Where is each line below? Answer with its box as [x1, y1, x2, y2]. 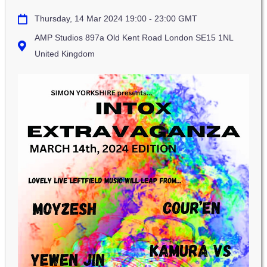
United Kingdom [34, 49, 95, 58]
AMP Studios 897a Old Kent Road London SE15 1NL [34, 33, 233, 42]
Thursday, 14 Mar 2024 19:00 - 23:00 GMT [34, 14, 197, 23]
